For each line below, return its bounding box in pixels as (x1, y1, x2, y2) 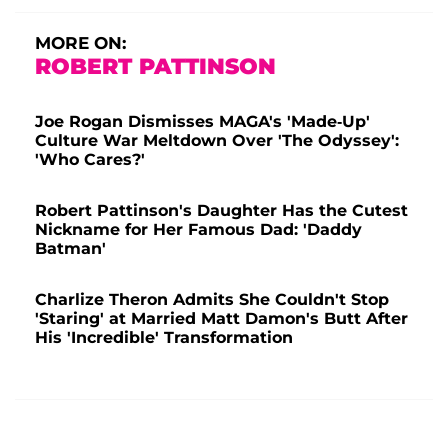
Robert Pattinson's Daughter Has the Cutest (35, 200, 408, 220)
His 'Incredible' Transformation (35, 327, 293, 347)
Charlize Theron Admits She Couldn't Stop (35, 289, 389, 309)
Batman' (35, 238, 106, 258)
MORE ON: (35, 32, 126, 53)
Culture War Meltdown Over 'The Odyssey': (35, 130, 399, 150)
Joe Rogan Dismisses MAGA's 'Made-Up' (35, 111, 370, 131)
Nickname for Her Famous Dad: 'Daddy (35, 219, 362, 239)
